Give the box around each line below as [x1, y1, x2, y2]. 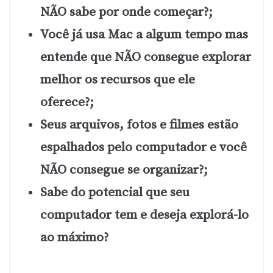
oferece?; [40, 94, 94, 110]
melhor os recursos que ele [40, 71, 195, 88]
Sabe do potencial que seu [40, 184, 190, 200]
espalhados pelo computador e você [40, 139, 247, 155]
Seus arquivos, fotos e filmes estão [40, 116, 238, 133]
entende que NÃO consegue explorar [40, 49, 251, 65]
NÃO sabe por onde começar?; [40, 4, 213, 20]
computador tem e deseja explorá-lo [40, 207, 249, 223]
